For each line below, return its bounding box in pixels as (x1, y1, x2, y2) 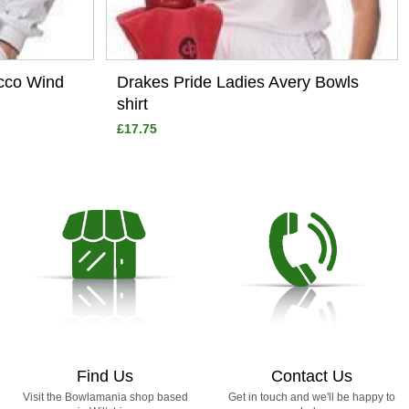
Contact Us (270, 367, 352, 386)
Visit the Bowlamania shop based (22, 391, 188, 404)
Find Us (77, 367, 134, 386)
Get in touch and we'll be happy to (227, 391, 395, 404)
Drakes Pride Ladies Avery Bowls (116, 72, 359, 91)
